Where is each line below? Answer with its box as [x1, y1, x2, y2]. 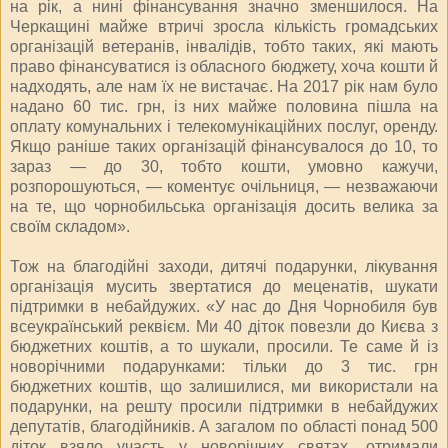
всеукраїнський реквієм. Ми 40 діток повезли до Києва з [10, 317, 438, 335]
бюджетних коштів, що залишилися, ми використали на [10, 377, 438, 395]
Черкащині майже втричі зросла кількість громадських [10, 17, 438, 35]
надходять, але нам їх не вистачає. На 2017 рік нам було [10, 77, 438, 95]
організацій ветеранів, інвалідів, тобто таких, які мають [10, 37, 438, 55]
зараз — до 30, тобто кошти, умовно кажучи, [10, 157, 438, 175]
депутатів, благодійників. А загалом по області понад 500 [10, 417, 438, 435]
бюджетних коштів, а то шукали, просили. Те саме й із [10, 337, 438, 355]
